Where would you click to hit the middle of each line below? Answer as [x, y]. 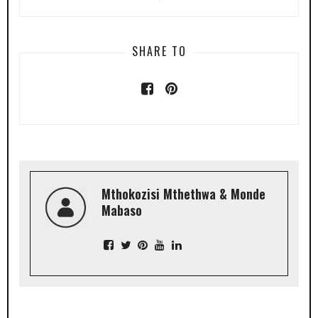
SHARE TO [159, 51]
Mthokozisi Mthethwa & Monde [183, 194]
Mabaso [122, 210]
